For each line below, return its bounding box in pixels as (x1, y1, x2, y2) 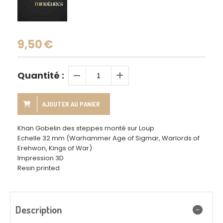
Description (15, 203, 62, 216)
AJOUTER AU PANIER (42, 100, 100, 108)
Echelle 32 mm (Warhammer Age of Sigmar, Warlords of (17, 133, 200, 143)
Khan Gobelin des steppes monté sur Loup (17, 123, 154, 133)
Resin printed (17, 163, 60, 173)
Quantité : (17, 69, 64, 82)
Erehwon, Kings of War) (17, 143, 92, 153)
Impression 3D (17, 153, 64, 163)
